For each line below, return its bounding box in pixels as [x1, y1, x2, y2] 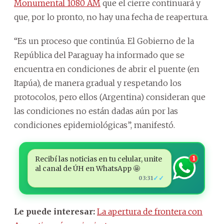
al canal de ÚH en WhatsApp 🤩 [34, 163, 140, 173]
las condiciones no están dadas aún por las [14, 105, 178, 116]
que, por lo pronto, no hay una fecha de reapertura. [14, 11, 208, 22]
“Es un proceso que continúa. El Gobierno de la [14, 35, 194, 46]
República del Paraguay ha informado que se [14, 49, 184, 60]
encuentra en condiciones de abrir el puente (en [14, 63, 199, 74]
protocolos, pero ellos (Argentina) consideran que [14, 91, 205, 102]
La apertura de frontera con [97, 206, 202, 216]
